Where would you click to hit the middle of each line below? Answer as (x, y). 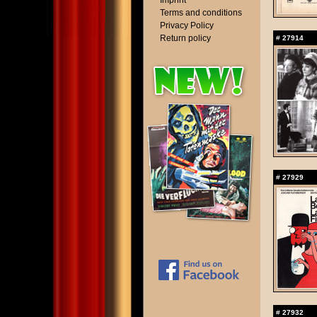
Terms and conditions (201, 13)
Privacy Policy (187, 25)
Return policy (185, 38)
